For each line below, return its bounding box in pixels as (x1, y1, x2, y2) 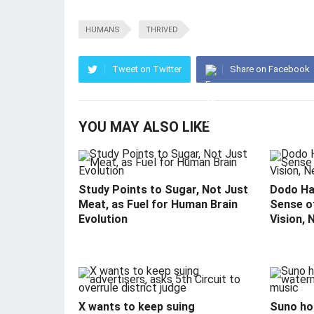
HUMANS (86, 25, 120, 35)
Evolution (78, 212, 128, 226)
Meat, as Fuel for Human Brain (78, 198, 238, 212)
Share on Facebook (230, 64, 310, 75)
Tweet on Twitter (112, 64, 182, 75)
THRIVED (146, 25, 178, 35)
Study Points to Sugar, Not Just (78, 183, 248, 197)
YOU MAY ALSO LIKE (78, 118, 210, 136)
